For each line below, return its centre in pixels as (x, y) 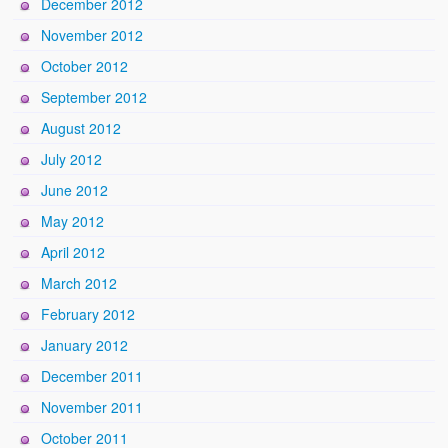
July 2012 (72, 159)
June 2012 (75, 190)
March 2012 (79, 283)
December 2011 (92, 376)
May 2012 (73, 221)
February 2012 (88, 314)
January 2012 (85, 345)
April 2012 (73, 252)
